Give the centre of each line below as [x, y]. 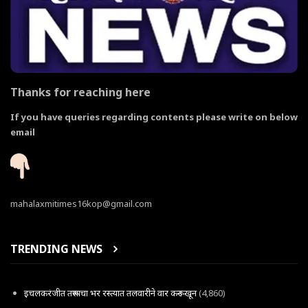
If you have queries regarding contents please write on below [154, 117]
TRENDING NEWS [56, 249]
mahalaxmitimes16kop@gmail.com [81, 203]
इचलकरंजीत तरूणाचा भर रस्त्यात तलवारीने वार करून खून [110, 293]
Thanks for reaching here [82, 92]
